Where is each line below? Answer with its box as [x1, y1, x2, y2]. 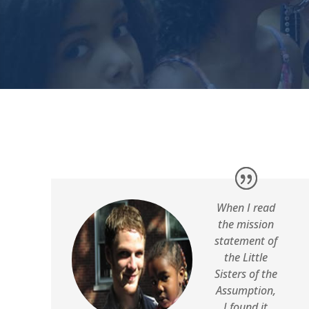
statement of [214, 233, 277, 249]
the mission [217, 217, 274, 232]
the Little [223, 250, 268, 266]
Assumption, [215, 283, 276, 299]
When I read [216, 200, 275, 216]
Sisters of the [214, 266, 277, 282]
